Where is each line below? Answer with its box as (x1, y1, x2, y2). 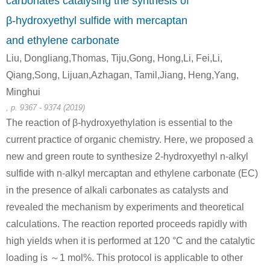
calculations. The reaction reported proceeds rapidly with (6, 219, 247, 229)
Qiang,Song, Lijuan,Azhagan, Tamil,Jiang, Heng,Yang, (6, 70, 239, 80)
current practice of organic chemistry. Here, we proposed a (6, 134, 253, 145)
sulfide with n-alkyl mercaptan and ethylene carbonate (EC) (6, 168, 258, 178)
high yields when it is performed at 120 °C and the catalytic (6, 236, 255, 246)
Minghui (6, 87, 40, 97)
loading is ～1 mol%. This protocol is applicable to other (6, 253, 243, 263)
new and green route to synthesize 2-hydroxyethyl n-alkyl (6, 151, 248, 162)
